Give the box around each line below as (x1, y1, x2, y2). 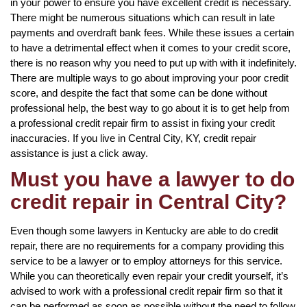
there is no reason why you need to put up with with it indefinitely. (10, 56, 297, 69)
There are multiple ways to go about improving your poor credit (10, 71, 288, 84)
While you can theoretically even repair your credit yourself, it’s (10, 269, 288, 282)
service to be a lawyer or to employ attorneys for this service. (10, 254, 282, 267)
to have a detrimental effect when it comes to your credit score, (10, 41, 291, 53)
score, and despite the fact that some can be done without (10, 86, 267, 99)
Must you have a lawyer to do (10, 167, 295, 191)
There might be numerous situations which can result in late (10, 11, 275, 23)
